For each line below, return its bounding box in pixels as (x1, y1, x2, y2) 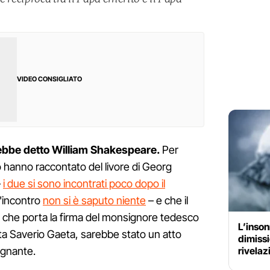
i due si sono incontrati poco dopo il (3, 177, 165, 190)
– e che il (146, 194, 188, 207)
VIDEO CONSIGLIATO (17, 75, 82, 84)
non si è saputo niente (43, 194, 146, 207)
